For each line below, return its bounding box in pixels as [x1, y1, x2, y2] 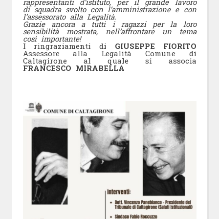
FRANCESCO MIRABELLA [22, 63, 125, 73]
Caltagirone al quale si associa [22, 55, 197, 66]
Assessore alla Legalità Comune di [22, 48, 197, 58]
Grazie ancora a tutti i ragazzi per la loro [22, 19, 197, 29]
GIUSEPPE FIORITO [114, 41, 197, 51]
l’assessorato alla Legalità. [22, 11, 116, 22]
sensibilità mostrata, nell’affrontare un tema [22, 26, 197, 36]
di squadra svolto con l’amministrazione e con [22, 4, 197, 14]
